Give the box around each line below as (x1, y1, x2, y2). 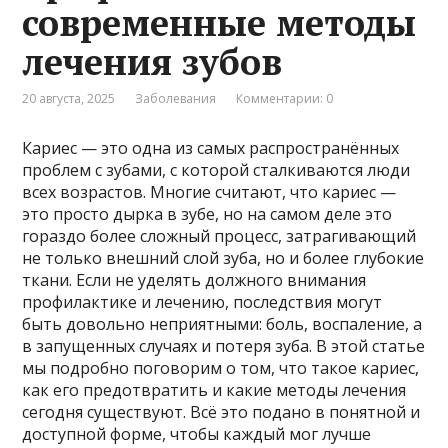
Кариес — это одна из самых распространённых (22, 137, 400, 160)
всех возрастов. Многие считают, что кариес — (22, 181, 397, 204)
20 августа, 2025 (22, 90, 116, 108)
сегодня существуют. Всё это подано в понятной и (22, 401, 421, 424)
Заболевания (135, 90, 217, 108)
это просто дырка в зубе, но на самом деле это (22, 203, 393, 226)
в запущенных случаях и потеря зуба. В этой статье (22, 335, 426, 358)
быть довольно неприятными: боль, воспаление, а (22, 313, 423, 336)
